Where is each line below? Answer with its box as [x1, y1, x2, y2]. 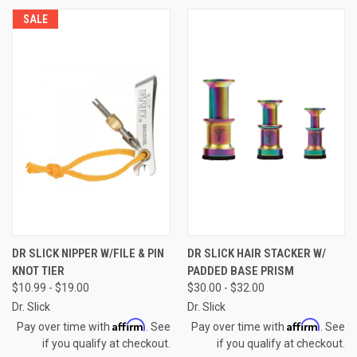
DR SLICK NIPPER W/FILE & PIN [12, 245, 164, 261]
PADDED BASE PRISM [186, 263, 294, 278]
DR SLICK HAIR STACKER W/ [186, 245, 326, 261]
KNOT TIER [12, 263, 65, 278]
